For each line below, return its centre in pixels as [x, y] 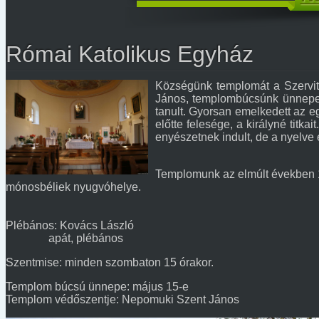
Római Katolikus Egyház [130, 54]
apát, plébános [64, 238]
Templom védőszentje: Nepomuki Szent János [122, 299]
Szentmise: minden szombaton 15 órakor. [110, 262]
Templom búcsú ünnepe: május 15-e [97, 287]
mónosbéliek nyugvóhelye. [73, 187]
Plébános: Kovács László [70, 225]
